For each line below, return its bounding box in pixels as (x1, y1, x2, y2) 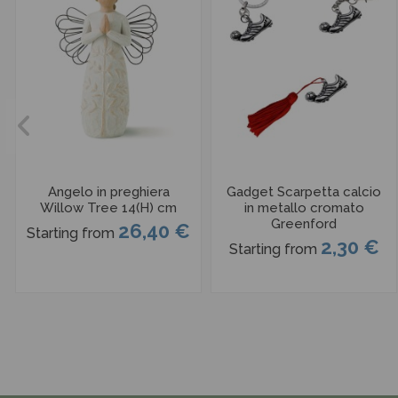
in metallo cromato (243, 200, 364, 217)
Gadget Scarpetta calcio (227, 184, 381, 201)
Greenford (271, 216, 337, 233)
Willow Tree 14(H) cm (40, 200, 177, 217)
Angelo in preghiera (47, 184, 170, 201)
